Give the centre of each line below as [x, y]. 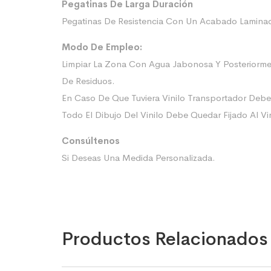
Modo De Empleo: [102, 47]
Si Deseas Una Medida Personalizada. [139, 158]
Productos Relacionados [165, 239]
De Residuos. [88, 81]
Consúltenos [91, 141]
